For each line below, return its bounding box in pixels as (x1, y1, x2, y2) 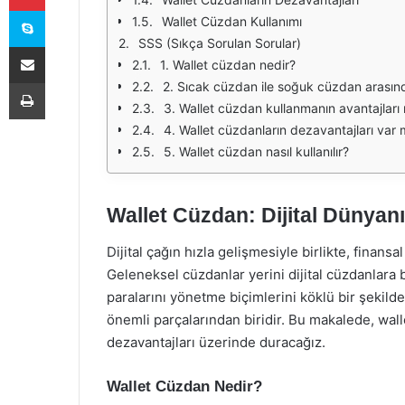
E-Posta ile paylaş (44, 39, 80, 53)
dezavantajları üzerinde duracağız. (107, 333, 325, 351)
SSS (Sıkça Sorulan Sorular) (138, 35, 301, 51)
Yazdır (44, 75, 79, 89)
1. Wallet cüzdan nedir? (160, 57, 296, 72)
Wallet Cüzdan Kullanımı (162, 14, 302, 29)
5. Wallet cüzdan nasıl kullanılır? (164, 144, 349, 159)
